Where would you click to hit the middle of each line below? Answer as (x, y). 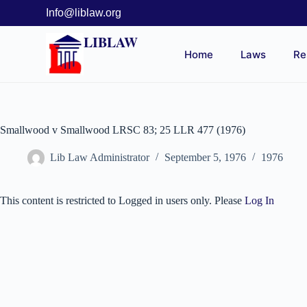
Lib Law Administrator (100, 158)
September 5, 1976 (205, 158)
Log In (259, 201)
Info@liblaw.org (84, 13)
